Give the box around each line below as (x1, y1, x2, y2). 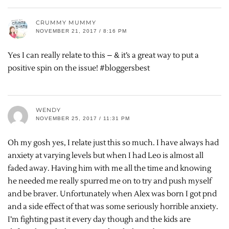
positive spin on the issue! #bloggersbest (8, 63, 150, 73)
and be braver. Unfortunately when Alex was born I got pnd (8, 189, 217, 199)
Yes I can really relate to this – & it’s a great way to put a (8, 50, 199, 60)
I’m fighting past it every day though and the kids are (8, 214, 191, 224)
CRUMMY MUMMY (36, 18, 96, 26)
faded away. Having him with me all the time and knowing (8, 163, 211, 173)
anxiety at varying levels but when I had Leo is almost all (8, 150, 203, 161)
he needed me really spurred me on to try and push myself (8, 176, 212, 186)
